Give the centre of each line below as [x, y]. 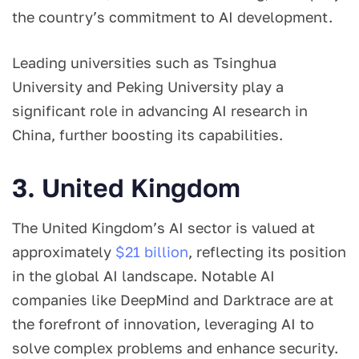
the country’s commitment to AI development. [174, 16]
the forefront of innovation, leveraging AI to [163, 323]
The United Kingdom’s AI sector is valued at [163, 227]
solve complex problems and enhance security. [179, 347]
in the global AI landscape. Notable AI [143, 275]
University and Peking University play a [148, 86]
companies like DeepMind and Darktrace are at [173, 299]
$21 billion [152, 251]
